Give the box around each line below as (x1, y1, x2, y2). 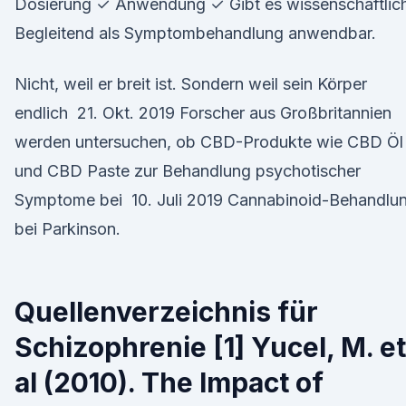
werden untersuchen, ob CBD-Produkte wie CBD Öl (14, 132, 403, 151)
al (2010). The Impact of (14, 366, 324, 399)
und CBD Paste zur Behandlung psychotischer (14, 161, 361, 180)
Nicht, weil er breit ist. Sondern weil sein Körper (14, 74, 367, 93)
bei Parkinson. (14, 219, 121, 238)
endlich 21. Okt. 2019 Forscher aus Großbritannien (14, 103, 391, 122)
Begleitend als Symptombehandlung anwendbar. (14, 24, 376, 43)
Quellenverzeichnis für (14, 295, 318, 328)
